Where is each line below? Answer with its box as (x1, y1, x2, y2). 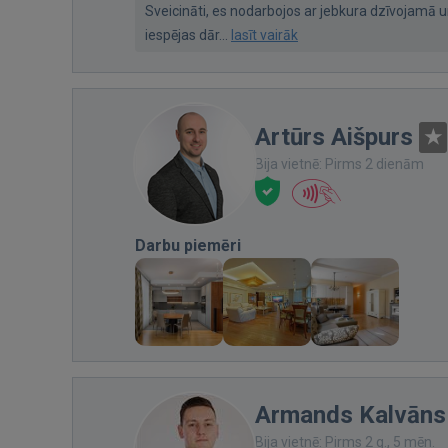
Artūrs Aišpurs (255, 123, 413, 151)
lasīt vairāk (231, 27, 298, 43)
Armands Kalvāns (255, 401, 446, 429)
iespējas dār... (145, 27, 231, 43)
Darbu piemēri (135, 236, 241, 255)
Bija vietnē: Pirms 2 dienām (255, 156, 424, 172)
